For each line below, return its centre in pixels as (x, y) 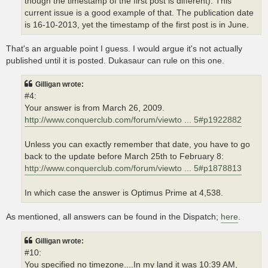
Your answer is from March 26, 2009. (95, 108)
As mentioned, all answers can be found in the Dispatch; (113, 217)
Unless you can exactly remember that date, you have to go (137, 144)
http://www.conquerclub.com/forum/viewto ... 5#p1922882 (133, 120)
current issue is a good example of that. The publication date (139, 13)
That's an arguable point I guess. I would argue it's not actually (124, 49)
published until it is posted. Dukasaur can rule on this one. (115, 61)
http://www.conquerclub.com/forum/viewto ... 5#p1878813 (133, 168)
